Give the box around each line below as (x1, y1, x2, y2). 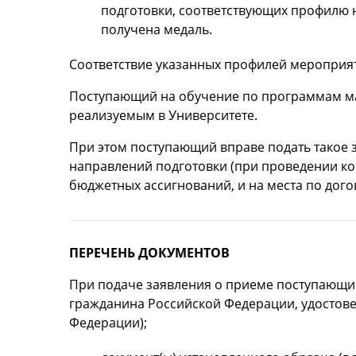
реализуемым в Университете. (69, 106, 257, 124)
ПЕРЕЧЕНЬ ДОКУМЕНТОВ (69, 243, 230, 261)
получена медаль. (101, 20, 212, 38)
